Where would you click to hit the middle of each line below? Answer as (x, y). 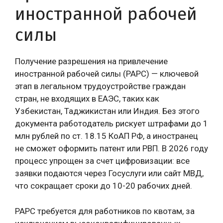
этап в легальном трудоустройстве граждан (100, 86)
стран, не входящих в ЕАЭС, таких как (87, 99)
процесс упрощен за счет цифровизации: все (102, 161)
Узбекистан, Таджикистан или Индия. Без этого (107, 111)
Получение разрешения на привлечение (91, 61)
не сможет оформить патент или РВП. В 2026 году (111, 148)
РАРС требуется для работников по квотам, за (105, 211)
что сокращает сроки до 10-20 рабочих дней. (104, 186)
